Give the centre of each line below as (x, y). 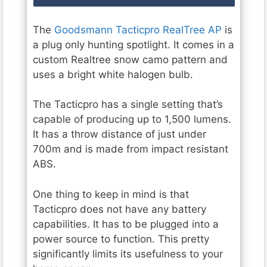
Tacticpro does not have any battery (119, 209)
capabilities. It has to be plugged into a (126, 224)
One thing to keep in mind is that (111, 194)
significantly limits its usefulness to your (128, 254)
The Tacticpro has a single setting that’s (128, 105)
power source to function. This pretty (121, 239)
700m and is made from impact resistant (131, 149)
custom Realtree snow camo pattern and (130, 59)
